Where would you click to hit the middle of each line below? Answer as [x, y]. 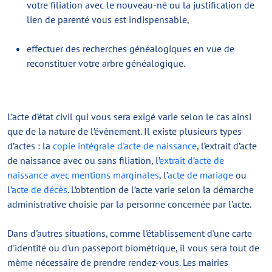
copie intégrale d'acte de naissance [125, 146]
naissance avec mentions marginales [83, 175]
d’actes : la [30, 146]
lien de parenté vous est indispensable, [108, 19]
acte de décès [39, 189]
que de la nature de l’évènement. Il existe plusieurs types [124, 131]
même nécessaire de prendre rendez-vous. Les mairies [118, 262]
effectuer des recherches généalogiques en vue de [131, 49]
